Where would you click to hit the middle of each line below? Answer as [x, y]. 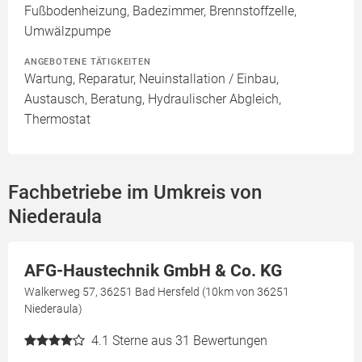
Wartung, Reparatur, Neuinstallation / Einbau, [152, 79]
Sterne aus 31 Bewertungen [190, 341]
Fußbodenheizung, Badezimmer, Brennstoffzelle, [160, 11]
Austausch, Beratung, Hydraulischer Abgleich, [153, 99]
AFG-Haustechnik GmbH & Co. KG [153, 271]
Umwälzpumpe [67, 31]
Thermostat [57, 119]
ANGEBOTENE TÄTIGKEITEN [88, 61]
